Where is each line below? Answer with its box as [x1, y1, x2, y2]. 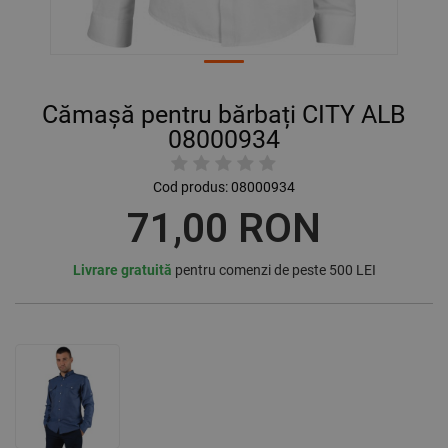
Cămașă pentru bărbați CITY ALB [42, 100, 406, 130]
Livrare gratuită [72, 262, 172, 279]
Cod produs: [153, 179, 228, 196]
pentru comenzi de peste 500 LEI [171, 262, 376, 279]
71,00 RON [127, 205, 321, 253]
